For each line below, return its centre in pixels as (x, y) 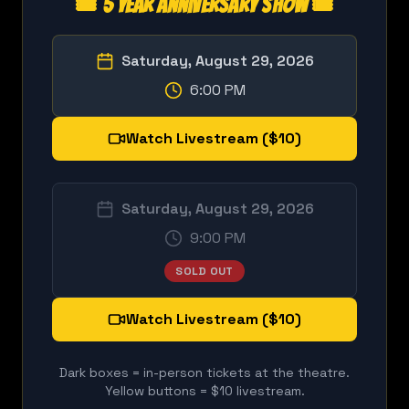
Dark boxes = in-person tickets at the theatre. (204, 372)
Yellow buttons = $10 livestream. (204, 390)
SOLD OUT (204, 271)
